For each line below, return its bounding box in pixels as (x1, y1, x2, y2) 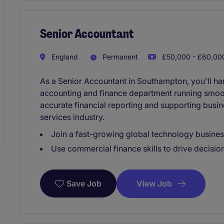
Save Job (66, 178, 101, 189)
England (49, 52, 78, 61)
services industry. (40, 111, 104, 122)
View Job (136, 178, 172, 188)
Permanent (100, 52, 138, 61)
